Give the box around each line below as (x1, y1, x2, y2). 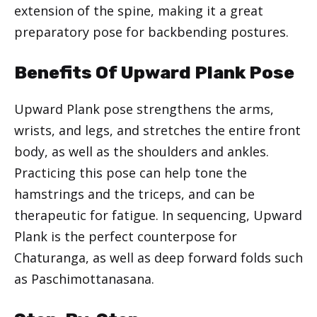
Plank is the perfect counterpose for (14, 228, 237, 246)
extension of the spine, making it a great (14, 2, 263, 20)
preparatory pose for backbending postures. (14, 23, 289, 41)
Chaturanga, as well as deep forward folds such (14, 249, 303, 267)
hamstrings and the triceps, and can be (14, 185, 255, 203)
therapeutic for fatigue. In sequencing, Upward (14, 207, 302, 224)
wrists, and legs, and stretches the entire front (14, 122, 301, 139)
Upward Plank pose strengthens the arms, (14, 100, 274, 118)
